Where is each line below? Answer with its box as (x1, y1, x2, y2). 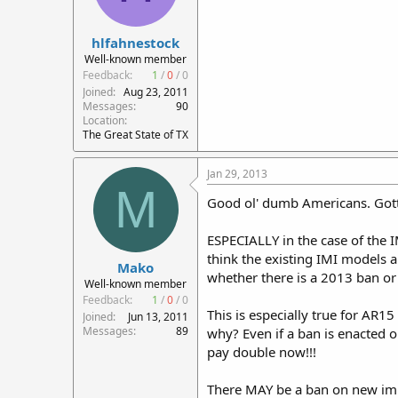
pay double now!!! (207, 342, 316, 361)
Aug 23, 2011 (123, 84, 188, 99)
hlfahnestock (92, 33, 179, 52)
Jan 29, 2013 (207, 165, 267, 181)
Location (83, 112, 124, 128)
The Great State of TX (83, 126, 188, 142)
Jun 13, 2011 (128, 309, 188, 324)
